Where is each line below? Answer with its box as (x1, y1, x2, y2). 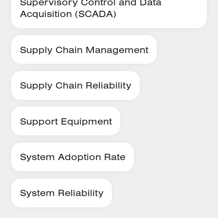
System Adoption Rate (19, 151, 126, 163)
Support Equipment (19, 115, 112, 127)
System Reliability (19, 187, 104, 199)
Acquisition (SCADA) (19, 8, 116, 20)
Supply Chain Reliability (19, 79, 131, 91)
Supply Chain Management (19, 43, 148, 55)
